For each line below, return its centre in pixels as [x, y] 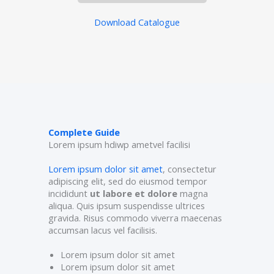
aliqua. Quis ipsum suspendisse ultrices [127, 206]
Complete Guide [84, 132]
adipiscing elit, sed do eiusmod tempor [128, 181]
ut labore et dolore [134, 194]
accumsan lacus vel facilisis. [103, 230]
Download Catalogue [137, 22]
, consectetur [190, 169]
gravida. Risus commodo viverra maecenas [135, 218]
